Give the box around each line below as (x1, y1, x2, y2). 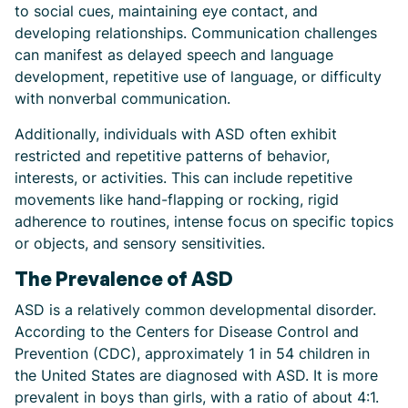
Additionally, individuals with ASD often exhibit (15, 125, 337, 143)
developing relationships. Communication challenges (15, 24, 377, 42)
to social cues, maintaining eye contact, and (15, 2, 318, 20)
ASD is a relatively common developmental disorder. (15, 301, 376, 319)
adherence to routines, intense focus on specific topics (15, 212, 393, 230)
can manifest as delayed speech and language (15, 46, 333, 64)
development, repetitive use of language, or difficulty (15, 67, 382, 86)
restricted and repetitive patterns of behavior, (15, 147, 330, 165)
